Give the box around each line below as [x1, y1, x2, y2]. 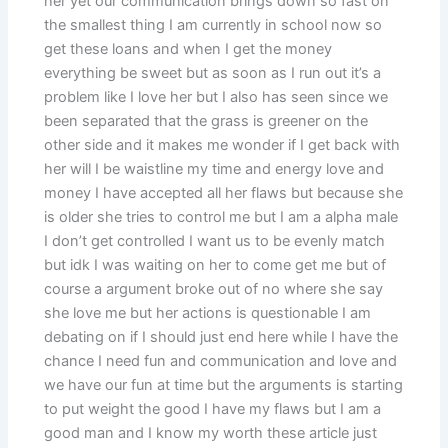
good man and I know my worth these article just [44, 424, 378, 443]
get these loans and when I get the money [44, 40, 333, 59]
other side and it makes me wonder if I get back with [44, 136, 401, 155]
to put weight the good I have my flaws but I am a [44, 400, 382, 419]
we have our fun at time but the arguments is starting [44, 376, 404, 395]
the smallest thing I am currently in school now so [44, 16, 383, 35]
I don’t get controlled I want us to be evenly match [44, 232, 386, 251]
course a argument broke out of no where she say [44, 280, 384, 299]
